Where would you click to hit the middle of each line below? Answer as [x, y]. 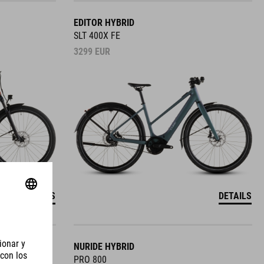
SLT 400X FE [97, 36]
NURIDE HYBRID [104, 247]
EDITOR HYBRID [104, 23]
